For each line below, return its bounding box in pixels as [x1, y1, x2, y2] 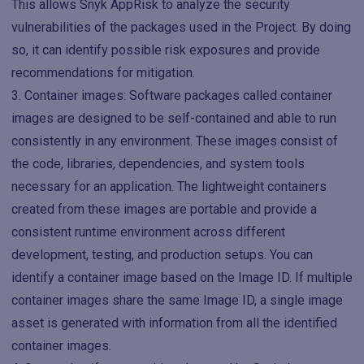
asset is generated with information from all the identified [11, 315, 337, 331]
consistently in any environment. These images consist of [11, 133, 338, 149]
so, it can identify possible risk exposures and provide [11, 42, 320, 58]
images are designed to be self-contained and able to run [11, 110, 336, 126]
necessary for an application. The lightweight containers [11, 179, 327, 194]
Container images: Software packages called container [24, 88, 332, 103]
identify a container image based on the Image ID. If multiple [11, 270, 353, 285]
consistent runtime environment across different [11, 224, 285, 240]
